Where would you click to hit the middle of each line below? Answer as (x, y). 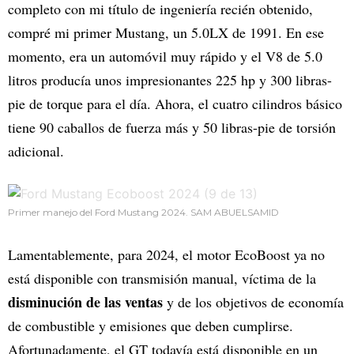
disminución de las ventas (85, 302)
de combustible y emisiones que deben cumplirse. (151, 326)
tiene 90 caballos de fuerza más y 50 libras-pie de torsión (172, 128)
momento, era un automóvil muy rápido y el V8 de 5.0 (165, 56)
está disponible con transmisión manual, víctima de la (162, 279)
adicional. (36, 151)
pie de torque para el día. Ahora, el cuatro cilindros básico (175, 104)
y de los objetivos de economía (253, 302)
